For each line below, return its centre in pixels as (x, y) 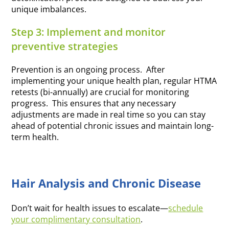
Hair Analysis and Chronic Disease (106, 183)
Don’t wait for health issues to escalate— (90, 208)
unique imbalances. (49, 9)
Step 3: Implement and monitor (89, 32)
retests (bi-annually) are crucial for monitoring (100, 92)
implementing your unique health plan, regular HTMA (114, 81)
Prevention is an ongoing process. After (88, 70)
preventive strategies (65, 47)
